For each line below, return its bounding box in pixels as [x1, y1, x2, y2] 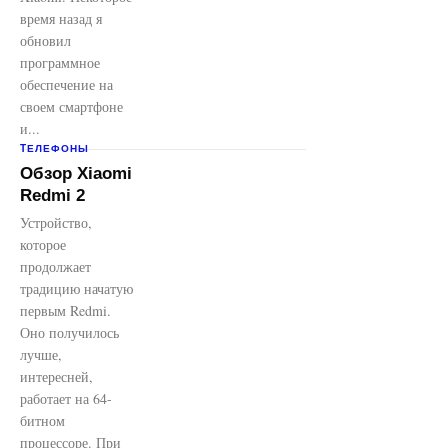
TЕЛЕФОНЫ [20, 141, 89, 155]
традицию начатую [20, 279, 133, 298]
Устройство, [20, 213, 92, 232]
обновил [20, 31, 71, 50]
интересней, [20, 367, 93, 386]
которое [20, 235, 66, 254]
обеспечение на [20, 75, 113, 94]
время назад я [20, 9, 102, 28]
